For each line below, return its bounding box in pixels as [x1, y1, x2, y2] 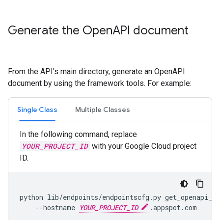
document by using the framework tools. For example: [8, 79, 192, 88]
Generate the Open [8, 23, 112, 38]
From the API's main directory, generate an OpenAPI [8, 67, 185, 76]
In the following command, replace [20, 130, 137, 139]
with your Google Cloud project [90, 141, 196, 151]
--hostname [20, 203, 79, 212]
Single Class [17, 105, 57, 114]
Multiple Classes [75, 105, 130, 114]
